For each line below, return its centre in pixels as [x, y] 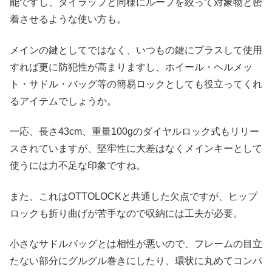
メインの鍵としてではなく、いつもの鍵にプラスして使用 [136, 50]
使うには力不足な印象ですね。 [78, 166]
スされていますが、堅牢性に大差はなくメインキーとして [136, 149]
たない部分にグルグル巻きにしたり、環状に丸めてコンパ [136, 260]
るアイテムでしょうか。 [63, 101]
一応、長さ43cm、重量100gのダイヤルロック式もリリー [134, 132]
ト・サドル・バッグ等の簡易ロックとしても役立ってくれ [136, 84]
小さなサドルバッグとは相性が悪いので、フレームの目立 [136, 243]
